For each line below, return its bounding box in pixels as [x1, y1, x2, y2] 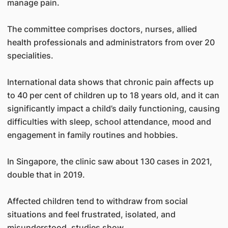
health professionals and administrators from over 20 [7, 37, 215, 47]
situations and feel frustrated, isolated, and [7, 209, 176, 219]
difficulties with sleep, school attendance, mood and [7, 117, 211, 127]
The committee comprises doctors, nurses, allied [7, 24, 197, 34]
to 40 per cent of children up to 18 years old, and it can [7, 90, 219, 100]
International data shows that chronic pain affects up [7, 77, 214, 87]
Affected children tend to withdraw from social [7, 196, 188, 206]
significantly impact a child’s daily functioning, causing [7, 103, 220, 113]
